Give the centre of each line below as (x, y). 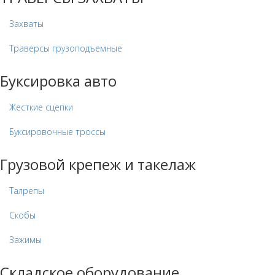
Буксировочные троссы (57, 132)
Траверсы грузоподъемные (66, 48)
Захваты (26, 24)
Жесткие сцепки (41, 107)
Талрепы (27, 191)
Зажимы (25, 240)
